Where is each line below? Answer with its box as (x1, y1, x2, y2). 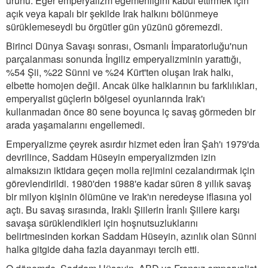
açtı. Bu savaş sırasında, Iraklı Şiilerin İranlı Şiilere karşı (6, 203, 240, 217)
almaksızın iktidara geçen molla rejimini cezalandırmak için (6, 163, 255, 177)
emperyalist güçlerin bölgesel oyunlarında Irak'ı (6, 92, 205, 105)
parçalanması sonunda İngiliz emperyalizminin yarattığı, (6, 52, 241, 66)
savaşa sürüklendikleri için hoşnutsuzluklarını (6, 216, 198, 230)
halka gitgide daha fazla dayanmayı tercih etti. (6, 242, 199, 256)
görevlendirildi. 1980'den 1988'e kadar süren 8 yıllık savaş (6, 176, 251, 190)
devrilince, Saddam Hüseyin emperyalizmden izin (6, 150, 216, 164)
